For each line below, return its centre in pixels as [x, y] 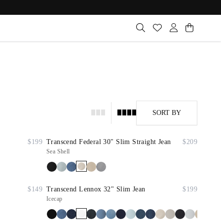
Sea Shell [58, 151]
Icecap [55, 199]
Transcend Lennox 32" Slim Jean [96, 189]
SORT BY [167, 113]
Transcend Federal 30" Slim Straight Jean [109, 142]
